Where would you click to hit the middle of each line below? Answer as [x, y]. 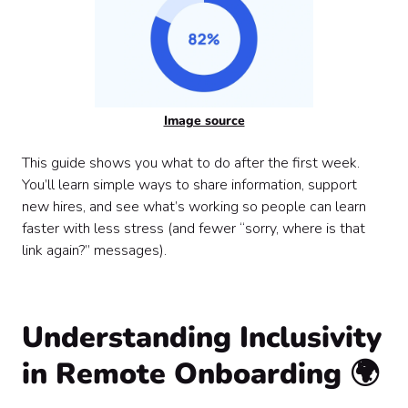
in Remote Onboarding [186, 374]
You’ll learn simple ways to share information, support [189, 185]
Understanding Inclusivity [202, 337]
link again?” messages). [94, 250]
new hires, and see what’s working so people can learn [194, 207]
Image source [204, 121]
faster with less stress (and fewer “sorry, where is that [194, 229]
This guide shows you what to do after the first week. [191, 163]
